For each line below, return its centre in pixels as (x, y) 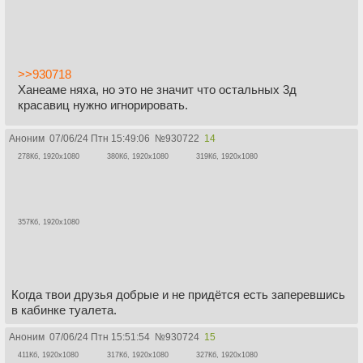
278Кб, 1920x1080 (49, 157)
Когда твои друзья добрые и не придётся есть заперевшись (178, 294)
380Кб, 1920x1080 (138, 157)
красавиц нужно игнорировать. (103, 105)
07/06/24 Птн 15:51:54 (100, 337)
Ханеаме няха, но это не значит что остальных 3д (157, 90)
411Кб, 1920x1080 (48, 354)
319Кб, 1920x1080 (227, 157)
